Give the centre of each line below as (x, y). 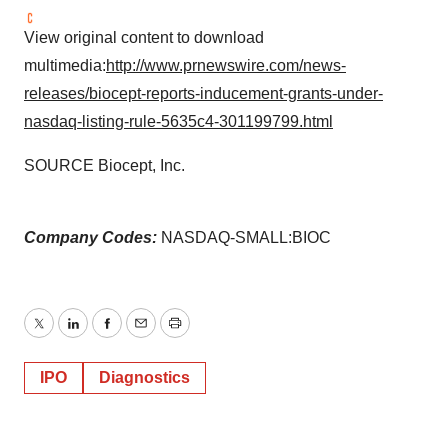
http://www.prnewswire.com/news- (226, 65)
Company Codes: (92, 237)
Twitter (61, 335)
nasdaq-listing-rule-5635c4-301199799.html (178, 121)
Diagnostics (144, 377)
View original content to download (144, 37)
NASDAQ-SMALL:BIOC (246, 237)
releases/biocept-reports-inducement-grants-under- (203, 93)
